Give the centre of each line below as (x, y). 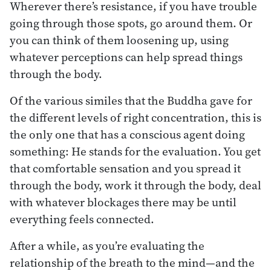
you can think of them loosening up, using (119, 40)
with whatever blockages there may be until (123, 202)
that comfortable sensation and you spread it (125, 168)
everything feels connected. (82, 219)
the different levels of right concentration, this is (135, 117)
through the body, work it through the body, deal (135, 185)
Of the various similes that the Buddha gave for (131, 100)
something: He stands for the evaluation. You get (135, 151)
